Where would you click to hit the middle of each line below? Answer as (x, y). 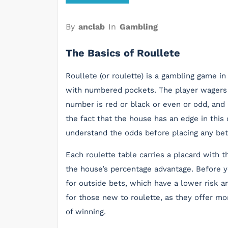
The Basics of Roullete (123, 53)
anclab (92, 27)
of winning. (86, 212)
